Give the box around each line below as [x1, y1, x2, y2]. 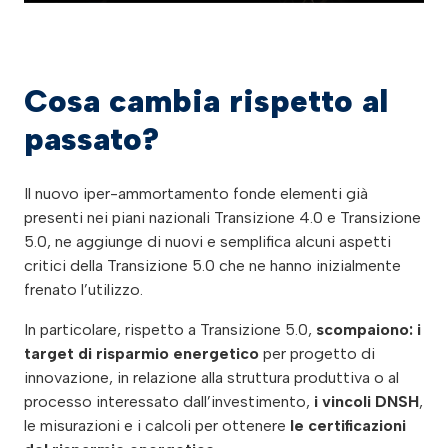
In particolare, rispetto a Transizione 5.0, [24, 319, 316, 339]
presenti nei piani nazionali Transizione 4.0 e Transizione [24, 207, 421, 227]
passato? [24, 119, 159, 158]
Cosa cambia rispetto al [24, 81, 388, 120]
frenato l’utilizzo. [24, 279, 143, 299]
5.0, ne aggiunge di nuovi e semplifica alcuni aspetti [24, 231, 391, 251]
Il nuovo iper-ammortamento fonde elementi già [24, 183, 368, 203]
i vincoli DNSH [314, 391, 419, 411]
